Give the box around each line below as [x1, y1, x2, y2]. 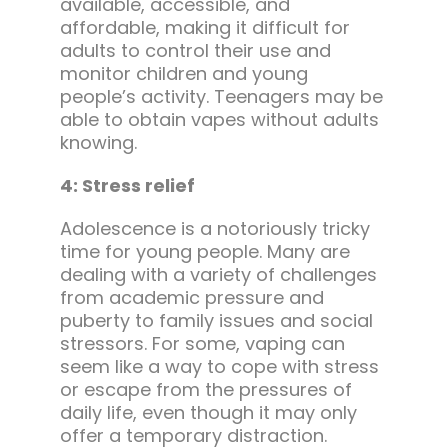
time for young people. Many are [59, 239, 350, 265]
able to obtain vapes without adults [59, 107, 379, 133]
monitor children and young [59, 61, 308, 87]
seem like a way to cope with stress [59, 354, 379, 380]
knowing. [59, 130, 137, 156]
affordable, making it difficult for [59, 15, 350, 41]
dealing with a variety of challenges [59, 262, 377, 288]
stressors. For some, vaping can [59, 331, 345, 357]
